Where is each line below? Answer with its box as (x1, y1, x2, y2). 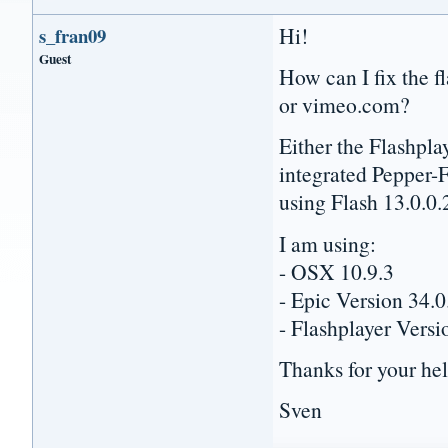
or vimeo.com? (279, 89, 411, 119)
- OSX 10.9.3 (279, 256, 395, 286)
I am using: (279, 228, 377, 258)
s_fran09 (39, 21, 107, 49)
